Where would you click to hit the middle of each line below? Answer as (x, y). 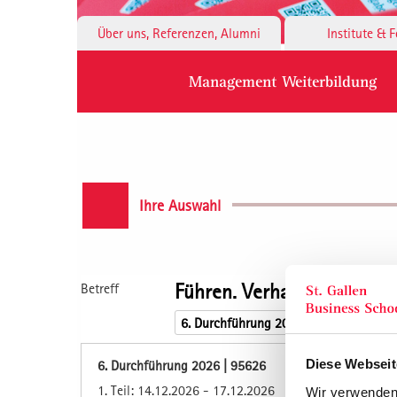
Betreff (100, 288)
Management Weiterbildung (283, 81)
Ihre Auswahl (180, 205)
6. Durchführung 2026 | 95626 (182, 365)
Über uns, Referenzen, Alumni (179, 32)
